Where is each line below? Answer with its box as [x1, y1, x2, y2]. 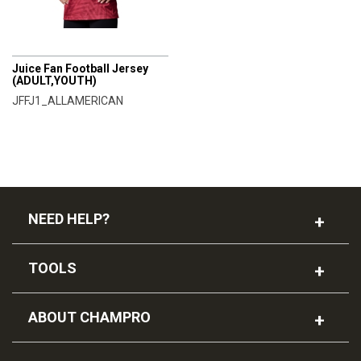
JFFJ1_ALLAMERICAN [12, 93, 123, 107]
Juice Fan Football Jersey [12, 61, 148, 75]
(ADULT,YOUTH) [12, 73, 97, 87]
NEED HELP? [28, 210, 110, 227]
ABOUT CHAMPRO [28, 308, 151, 326]
